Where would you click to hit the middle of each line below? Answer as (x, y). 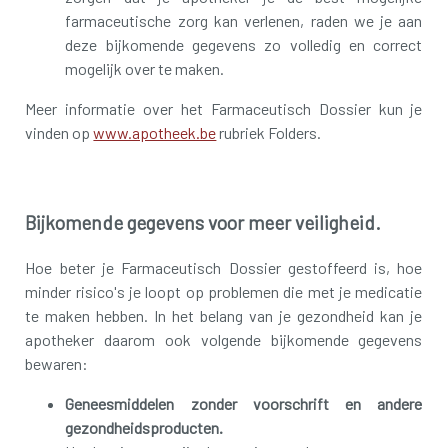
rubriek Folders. (269, 133)
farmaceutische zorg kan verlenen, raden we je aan (244, 21)
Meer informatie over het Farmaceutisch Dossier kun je (224, 109)
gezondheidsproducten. (144, 427)
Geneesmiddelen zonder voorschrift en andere (244, 403)
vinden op (59, 133)
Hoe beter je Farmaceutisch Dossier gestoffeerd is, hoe (224, 267)
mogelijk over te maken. (145, 69)
